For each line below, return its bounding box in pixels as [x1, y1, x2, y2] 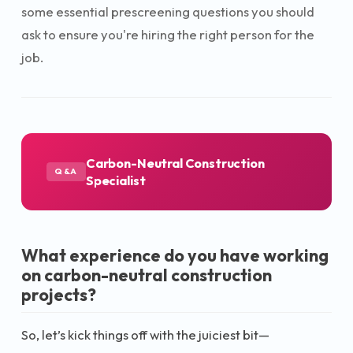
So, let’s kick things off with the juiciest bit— [21, 326, 269, 343]
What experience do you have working [21, 243, 329, 266]
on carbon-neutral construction [21, 263, 272, 286]
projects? [21, 283, 96, 306]
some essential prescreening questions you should [21, 2, 314, 20]
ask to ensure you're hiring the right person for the [21, 25, 314, 43]
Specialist [85, 172, 146, 188]
